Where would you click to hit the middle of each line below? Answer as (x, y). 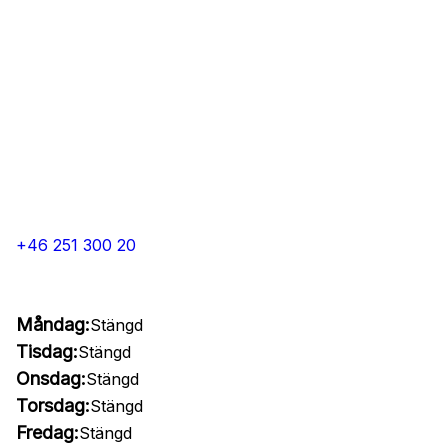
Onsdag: (51, 378)
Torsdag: (53, 405)
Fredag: (47, 432)
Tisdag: (47, 351)
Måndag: (53, 324)
